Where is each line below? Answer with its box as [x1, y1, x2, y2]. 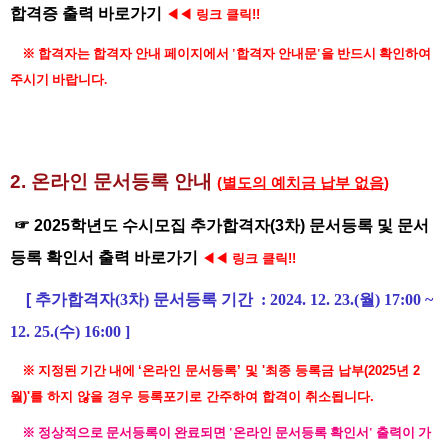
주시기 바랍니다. [10, 72, 113, 87]
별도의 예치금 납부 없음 [222, 175, 384, 191]
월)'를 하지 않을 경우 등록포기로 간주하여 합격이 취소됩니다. [10, 389, 378, 404]
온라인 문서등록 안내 [26, 171, 217, 192]
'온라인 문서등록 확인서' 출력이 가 [229, 425, 431, 440]
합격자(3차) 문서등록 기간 [67, 291, 253, 308]
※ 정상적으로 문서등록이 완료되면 [10, 425, 229, 440]
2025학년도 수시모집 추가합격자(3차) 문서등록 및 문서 [34, 217, 429, 234]
